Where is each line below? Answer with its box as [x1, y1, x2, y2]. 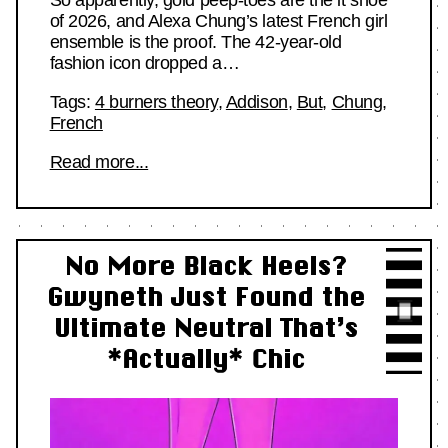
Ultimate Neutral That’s [54, 313, 358, 343]
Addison [225, 92, 288, 113]
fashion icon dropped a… [49, 53, 240, 74]
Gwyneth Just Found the [47, 282, 365, 312]
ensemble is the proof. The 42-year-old [49, 32, 342, 53]
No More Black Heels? [65, 251, 347, 281]
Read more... [49, 152, 149, 173]
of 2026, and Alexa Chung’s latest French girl [49, 11, 388, 32]
